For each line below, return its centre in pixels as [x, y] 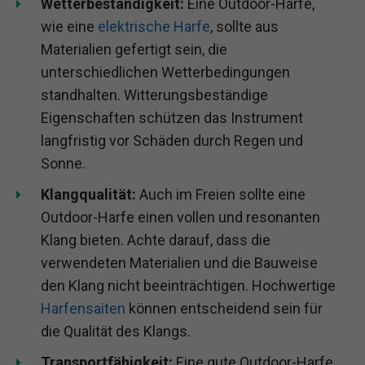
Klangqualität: [88, 194]
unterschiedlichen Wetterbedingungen [165, 72]
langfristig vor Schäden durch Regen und [172, 140]
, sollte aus [244, 26]
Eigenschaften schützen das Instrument [172, 117]
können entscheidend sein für [224, 308]
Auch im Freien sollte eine [221, 194]
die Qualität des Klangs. [116, 331]
